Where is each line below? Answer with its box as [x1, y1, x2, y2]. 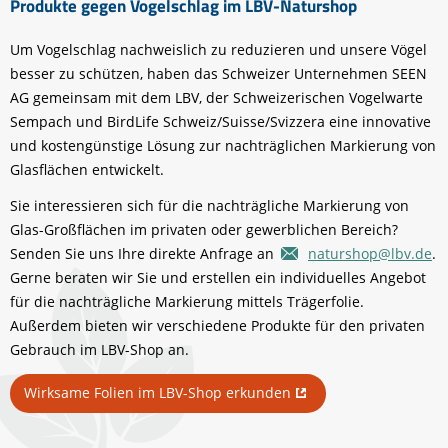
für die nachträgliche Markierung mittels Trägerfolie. [10, 292, 364, 312]
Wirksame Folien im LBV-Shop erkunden [24, 383, 292, 403]
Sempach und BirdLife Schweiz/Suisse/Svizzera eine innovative [10, 112, 431, 132]
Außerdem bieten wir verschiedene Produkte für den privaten [10, 316, 425, 336]
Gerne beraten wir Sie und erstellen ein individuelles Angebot [10, 268, 426, 288]
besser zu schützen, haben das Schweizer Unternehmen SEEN [10, 64, 427, 84]
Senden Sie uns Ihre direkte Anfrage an [10, 244, 278, 264]
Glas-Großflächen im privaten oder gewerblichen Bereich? [10, 220, 398, 240]
